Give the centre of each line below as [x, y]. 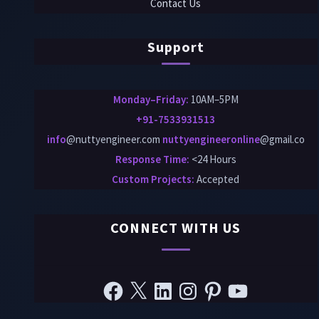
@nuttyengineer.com [114, 139]
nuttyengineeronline [211, 139]
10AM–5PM [213, 99]
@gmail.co [282, 139]
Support [176, 46]
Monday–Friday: [151, 99]
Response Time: [152, 159]
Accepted [217, 179]
